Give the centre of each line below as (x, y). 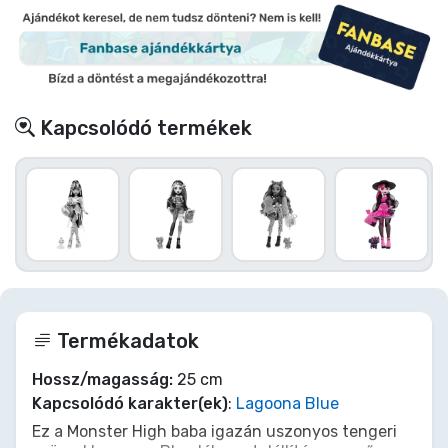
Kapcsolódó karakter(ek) (130, 403)
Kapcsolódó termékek (143, 127)
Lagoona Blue (287, 403)
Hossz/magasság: (102, 379)
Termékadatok (125, 340)
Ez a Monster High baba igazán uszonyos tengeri (214, 431)
